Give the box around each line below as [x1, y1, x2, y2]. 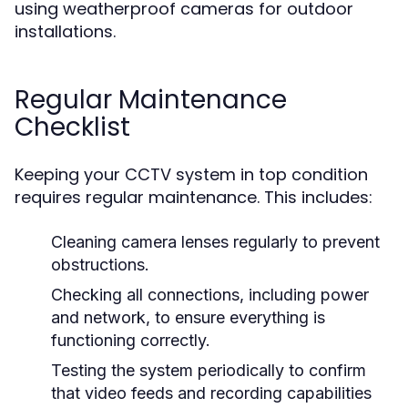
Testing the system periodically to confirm [51, 361, 366, 380]
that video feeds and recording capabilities [51, 383, 372, 403]
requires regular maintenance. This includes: [15, 186, 372, 209]
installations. [15, 20, 116, 43]
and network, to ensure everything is [51, 308, 325, 327]
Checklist [15, 109, 130, 145]
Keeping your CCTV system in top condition [15, 163, 368, 186]
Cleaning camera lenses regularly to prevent [51, 232, 380, 251]
